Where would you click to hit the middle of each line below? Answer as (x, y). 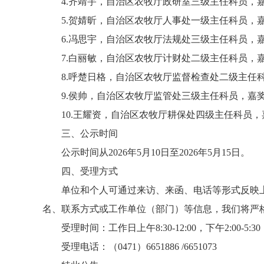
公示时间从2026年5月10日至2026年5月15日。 (156, 152)
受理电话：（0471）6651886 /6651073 (139, 247)
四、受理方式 (90, 171)
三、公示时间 (90, 133)
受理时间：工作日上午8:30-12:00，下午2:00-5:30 (161, 228)
